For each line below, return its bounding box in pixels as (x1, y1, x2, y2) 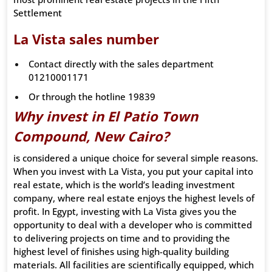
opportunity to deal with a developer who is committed (13, 219, 252, 231)
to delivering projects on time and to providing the (13, 232, 230, 245)
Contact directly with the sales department (29, 58, 214, 70)
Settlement (13, 7, 62, 19)
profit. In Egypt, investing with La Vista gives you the (13, 205, 237, 218)
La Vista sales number (13, 30, 159, 49)
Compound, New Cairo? (13, 127, 169, 146)
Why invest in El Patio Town (13, 107, 198, 126)
